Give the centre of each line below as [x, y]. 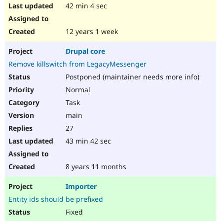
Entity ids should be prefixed [56, 199]
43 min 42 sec [87, 141]
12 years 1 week [91, 32]
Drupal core [85, 51]
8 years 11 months [95, 167]
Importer [81, 186]
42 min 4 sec [85, 6]
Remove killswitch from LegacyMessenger [77, 64]
